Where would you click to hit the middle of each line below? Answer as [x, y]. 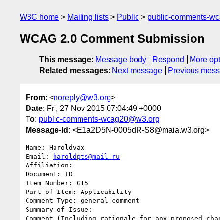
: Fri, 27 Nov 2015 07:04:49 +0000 [102, 108]
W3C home [39, 17]
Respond [168, 60]
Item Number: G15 [57, 183]
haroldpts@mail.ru [86, 156]
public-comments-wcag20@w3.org [99, 119]
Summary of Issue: [61, 209]
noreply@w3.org [82, 97]
